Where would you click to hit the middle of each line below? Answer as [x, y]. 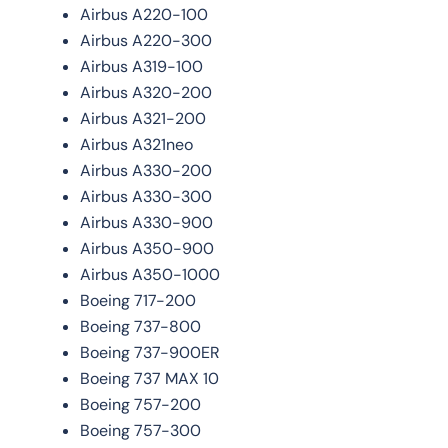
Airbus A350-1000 [150, 274]
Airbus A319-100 [141, 66]
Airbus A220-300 [146, 40]
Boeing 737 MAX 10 [149, 378]
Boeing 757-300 [140, 430]
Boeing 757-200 [140, 404]
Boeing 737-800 [140, 326]
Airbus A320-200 [146, 92]
